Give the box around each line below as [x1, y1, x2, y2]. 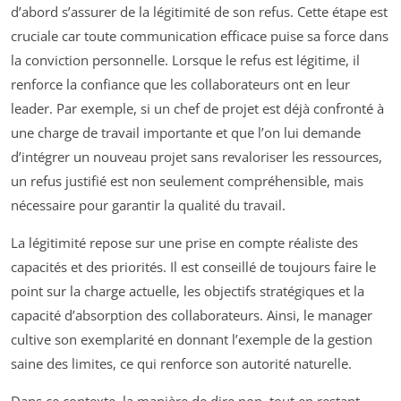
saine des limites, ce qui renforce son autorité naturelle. [11, 354, 352, 372]
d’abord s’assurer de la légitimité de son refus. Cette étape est [11, 3, 388, 21]
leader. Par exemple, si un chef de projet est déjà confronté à [11, 99, 384, 117]
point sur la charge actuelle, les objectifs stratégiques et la [11, 282, 364, 300]
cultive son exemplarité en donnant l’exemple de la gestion [11, 330, 372, 348]
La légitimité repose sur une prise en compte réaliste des [11, 234, 358, 252]
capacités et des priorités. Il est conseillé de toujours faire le [11, 258, 376, 276]
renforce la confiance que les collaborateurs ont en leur [11, 75, 350, 93]
